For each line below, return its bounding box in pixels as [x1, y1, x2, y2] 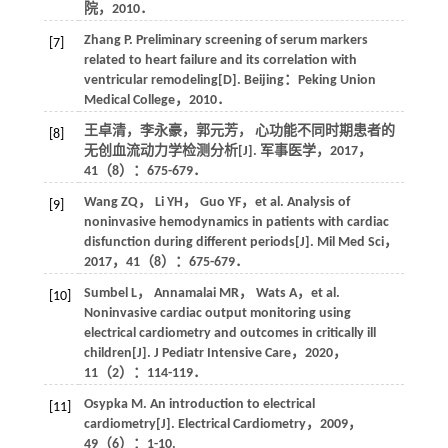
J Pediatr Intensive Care [153, 345, 291, 361]
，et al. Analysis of [240, 194, 350, 210]
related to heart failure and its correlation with [83, 52, 357, 68]
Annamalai [153, 285, 216, 301]
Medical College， [83, 92, 189, 108]
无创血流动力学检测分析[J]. [83, 143, 260, 159]
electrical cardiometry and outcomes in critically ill [83, 325, 376, 341]
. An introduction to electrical [142, 396, 315, 412]
